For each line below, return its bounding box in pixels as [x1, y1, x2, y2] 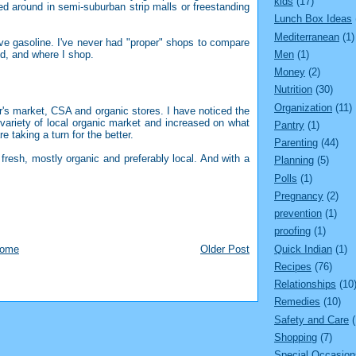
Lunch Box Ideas [274, 13, 352, 25]
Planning [274, 154, 314, 167]
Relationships [274, 278, 336, 291]
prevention [274, 207, 322, 220]
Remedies [274, 296, 320, 308]
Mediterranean [274, 30, 339, 43]
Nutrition [274, 83, 312, 96]
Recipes [274, 260, 311, 273]
